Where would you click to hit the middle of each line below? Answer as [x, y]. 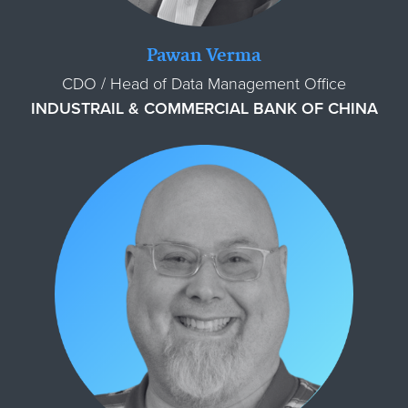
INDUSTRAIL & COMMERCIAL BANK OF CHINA [204, 108]
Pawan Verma [204, 54]
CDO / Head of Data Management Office [204, 83]
